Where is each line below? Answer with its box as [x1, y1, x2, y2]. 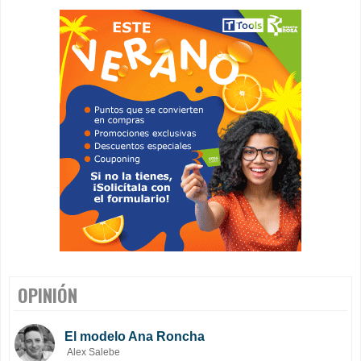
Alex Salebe [67, 346, 120, 358]
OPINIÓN [18, 281, 77, 308]
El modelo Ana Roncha [64, 329, 205, 343]
